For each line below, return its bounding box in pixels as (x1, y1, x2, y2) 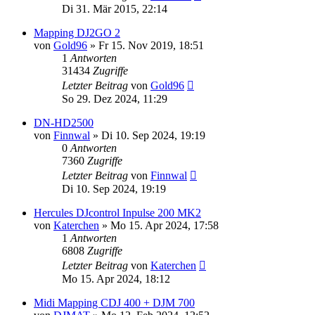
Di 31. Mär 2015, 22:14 (62, 3, 167, 15)
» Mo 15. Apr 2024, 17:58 (99, 219, 219, 231)
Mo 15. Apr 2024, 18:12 (62, 273, 170, 285)
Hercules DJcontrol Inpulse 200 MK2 (34, 207, 201, 219)
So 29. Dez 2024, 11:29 (62, 93, 167, 105)
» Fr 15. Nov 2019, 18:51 (87, 39, 204, 51)
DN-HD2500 (34, 117, 94, 129)
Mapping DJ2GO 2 (34, 27, 120, 39)
